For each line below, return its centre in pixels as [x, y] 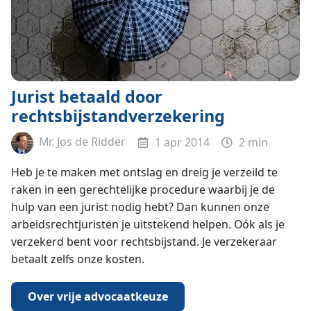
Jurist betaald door [86, 97]
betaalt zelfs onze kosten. [77, 259]
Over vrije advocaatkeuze [98, 296]
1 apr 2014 [181, 142]
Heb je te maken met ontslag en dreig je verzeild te [144, 173]
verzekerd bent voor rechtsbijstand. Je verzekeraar [144, 242]
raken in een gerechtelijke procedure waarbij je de [143, 190]
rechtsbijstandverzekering [118, 116]
